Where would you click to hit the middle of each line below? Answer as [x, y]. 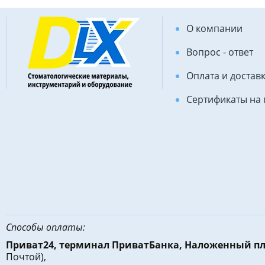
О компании [214, 28]
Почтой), [26, 256]
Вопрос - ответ [219, 52]
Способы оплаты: [46, 227]
